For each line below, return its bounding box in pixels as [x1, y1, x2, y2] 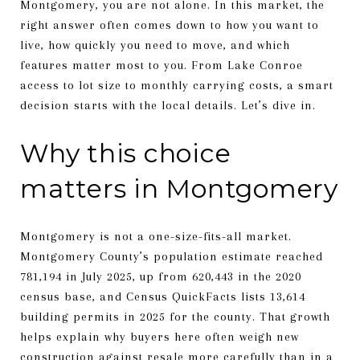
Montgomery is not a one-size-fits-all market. [20, 228, 292, 243]
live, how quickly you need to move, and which [20, 38, 290, 52]
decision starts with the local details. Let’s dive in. [20, 98, 316, 112]
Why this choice [20, 137, 231, 169]
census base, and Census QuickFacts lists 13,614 [20, 288, 305, 304]
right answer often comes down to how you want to [20, 18, 319, 32]
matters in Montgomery [20, 173, 338, 204]
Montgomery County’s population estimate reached [20, 248, 323, 264]
